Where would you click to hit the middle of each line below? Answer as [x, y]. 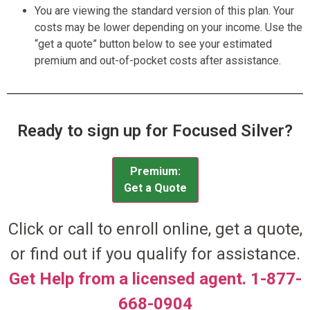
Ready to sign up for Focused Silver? [155, 130]
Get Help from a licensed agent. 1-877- [155, 279]
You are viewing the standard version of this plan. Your [164, 10]
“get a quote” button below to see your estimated [153, 44]
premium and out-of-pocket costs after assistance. [158, 60]
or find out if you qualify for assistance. [155, 254]
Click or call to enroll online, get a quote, [155, 229]
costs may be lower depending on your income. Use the [168, 27]
